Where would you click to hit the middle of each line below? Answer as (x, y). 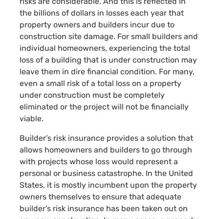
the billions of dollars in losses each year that (102, 13)
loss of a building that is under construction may (108, 60)
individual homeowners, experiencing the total (105, 48)
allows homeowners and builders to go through (106, 150)
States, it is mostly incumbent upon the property (108, 185)
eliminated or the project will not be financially (104, 107)
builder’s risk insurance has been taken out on (104, 208)
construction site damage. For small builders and (109, 36)
